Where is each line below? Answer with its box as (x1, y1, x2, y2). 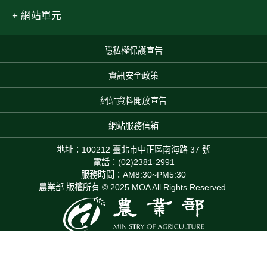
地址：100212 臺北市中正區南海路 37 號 (57, 145, 210, 155)
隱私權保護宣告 (104, 45, 163, 55)
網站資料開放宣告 (100, 95, 167, 105)
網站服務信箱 (108, 120, 159, 131)
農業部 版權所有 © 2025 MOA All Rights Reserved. (39, 182, 228, 193)
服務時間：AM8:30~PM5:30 (81, 170, 186, 180)
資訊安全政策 (108, 70, 159, 80)
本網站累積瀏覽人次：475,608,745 (68, 241, 199, 251)
